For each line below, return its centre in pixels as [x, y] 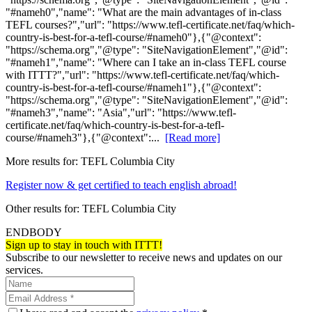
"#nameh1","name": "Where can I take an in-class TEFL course [146, 63]
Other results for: [44, 209]
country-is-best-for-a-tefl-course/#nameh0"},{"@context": [133, 38]
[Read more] [193, 138]
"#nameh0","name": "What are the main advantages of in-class [143, 13]
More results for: [43, 162]
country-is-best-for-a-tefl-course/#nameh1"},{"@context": [133, 88]
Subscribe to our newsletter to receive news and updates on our [144, 258]
